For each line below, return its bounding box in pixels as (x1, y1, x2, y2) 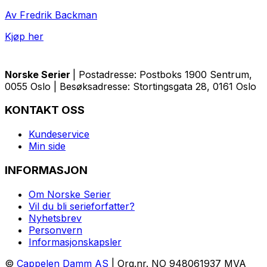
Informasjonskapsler (29, 235, 122, 248)
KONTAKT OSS (5, 103, 85, 117)
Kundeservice (29, 128, 89, 141)
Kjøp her (5, 30, 44, 42)
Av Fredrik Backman (5, 8, 97, 21)
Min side (29, 140, 66, 153)
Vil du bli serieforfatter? (29, 200, 135, 212)
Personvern (29, 223, 82, 236)
